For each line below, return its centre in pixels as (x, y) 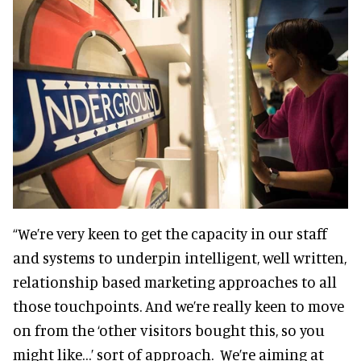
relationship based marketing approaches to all (175, 281)
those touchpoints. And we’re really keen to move (178, 305)
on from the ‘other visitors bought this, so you (169, 330)
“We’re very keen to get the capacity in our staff (170, 233)
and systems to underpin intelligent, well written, (180, 257)
